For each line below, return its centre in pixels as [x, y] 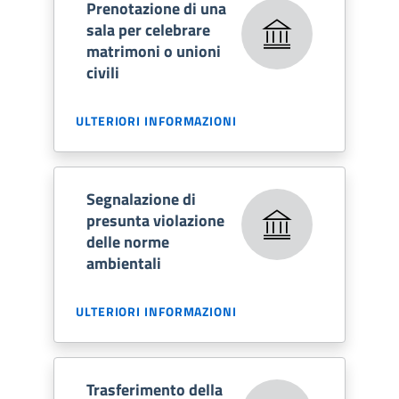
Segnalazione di [141, 199]
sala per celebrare [148, 29]
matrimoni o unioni [154, 51]
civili [103, 72]
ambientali [124, 263]
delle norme [128, 241]
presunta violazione [155, 220]
